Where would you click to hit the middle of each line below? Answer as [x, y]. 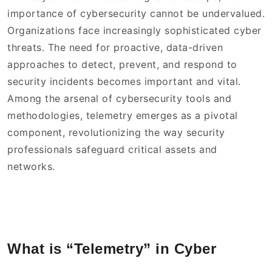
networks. [31, 167]
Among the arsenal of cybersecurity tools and [119, 99]
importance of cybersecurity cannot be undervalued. [136, 14]
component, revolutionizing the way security [116, 133]
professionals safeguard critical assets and [112, 150]
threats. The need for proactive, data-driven [115, 48]
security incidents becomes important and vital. [124, 82]
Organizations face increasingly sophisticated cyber [134, 31]
